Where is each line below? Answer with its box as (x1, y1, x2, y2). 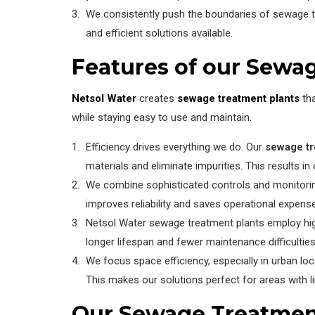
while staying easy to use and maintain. (72, 110, 252, 124)
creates (136, 91, 177, 105)
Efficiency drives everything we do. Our (86, 140, 265, 153)
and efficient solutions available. (86, 26, 233, 39)
